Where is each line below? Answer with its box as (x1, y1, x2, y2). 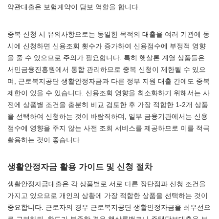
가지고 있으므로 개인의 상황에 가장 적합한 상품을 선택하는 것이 (7, 192, 208, 199)
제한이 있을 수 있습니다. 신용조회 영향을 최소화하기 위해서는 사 (7, 89, 210, 97)
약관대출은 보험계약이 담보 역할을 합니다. (7, 3, 140, 11)
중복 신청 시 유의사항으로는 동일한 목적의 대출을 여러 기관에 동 (7, 30, 210, 38)
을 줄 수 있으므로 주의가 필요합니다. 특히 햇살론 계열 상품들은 (7, 54, 205, 62)
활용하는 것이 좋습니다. (7, 136, 82, 144)
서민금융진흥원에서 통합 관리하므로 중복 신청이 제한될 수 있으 (7, 66, 206, 73)
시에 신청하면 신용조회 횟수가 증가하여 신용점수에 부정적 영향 (7, 42, 206, 50)
